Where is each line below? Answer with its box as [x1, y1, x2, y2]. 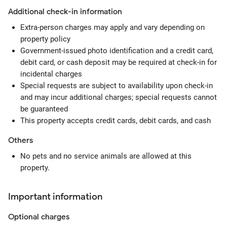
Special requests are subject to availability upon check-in [20, 81, 213, 90]
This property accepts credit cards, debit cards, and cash [20, 116, 211, 125]
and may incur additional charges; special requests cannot [20, 93, 217, 102]
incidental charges [20, 69, 82, 79]
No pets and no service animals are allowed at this [20, 152, 192, 161]
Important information [8, 191, 102, 202]
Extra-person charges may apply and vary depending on [20, 23, 205, 32]
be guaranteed [20, 104, 68, 113]
